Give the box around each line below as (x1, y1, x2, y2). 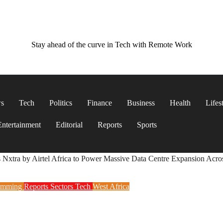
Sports (137, 120, 157, 129)
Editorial (56, 120, 83, 129)
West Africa (93, 182, 129, 191)
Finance (87, 99, 112, 107)
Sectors (50, 182, 75, 191)
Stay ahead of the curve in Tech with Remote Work (31, 40, 192, 49)
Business (127, 99, 155, 107)
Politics (49, 99, 73, 107)
